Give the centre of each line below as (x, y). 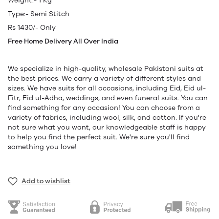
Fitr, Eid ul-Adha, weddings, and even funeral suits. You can (108, 98)
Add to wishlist (46, 181)
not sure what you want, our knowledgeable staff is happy (107, 128)
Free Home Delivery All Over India (64, 42)
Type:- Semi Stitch (39, 14)
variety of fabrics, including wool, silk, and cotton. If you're (107, 118)
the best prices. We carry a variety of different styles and (104, 79)
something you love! (42, 147)
